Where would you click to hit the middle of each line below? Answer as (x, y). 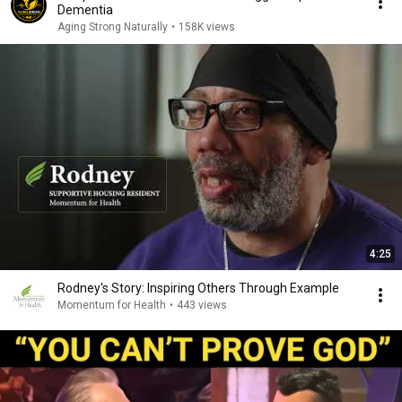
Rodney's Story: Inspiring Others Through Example (198, 288)
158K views (207, 27)
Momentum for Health (112, 305)
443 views (202, 305)
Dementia (85, 10)
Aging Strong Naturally (113, 27)
